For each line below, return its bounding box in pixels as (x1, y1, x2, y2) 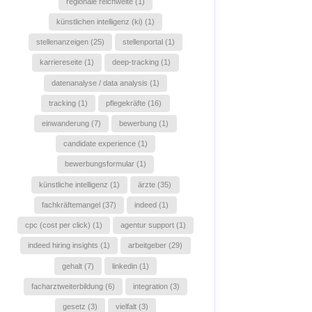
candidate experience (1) (63, 139, 148, 148)
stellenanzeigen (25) (36, 38, 104, 47)
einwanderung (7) (42, 119, 102, 128)
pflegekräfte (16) (106, 98, 162, 107)
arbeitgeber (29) (128, 241, 183, 250)
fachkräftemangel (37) (42, 200, 117, 209)
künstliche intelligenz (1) (39, 180, 120, 189)
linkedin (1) (111, 261, 149, 270)
